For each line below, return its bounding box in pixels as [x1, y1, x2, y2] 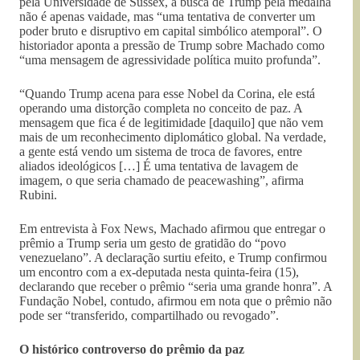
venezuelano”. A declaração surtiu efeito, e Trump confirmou [19, 250, 327, 264]
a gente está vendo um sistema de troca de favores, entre [19, 144, 302, 158]
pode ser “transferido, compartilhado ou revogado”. [19, 308, 279, 322]
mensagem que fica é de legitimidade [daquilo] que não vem [19, 115, 323, 129]
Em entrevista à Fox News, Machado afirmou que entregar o [19, 221, 325, 235]
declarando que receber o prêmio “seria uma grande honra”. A [19, 279, 332, 293]
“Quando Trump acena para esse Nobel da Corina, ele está [19, 86, 315, 100]
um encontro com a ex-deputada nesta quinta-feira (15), [19, 264, 299, 279]
